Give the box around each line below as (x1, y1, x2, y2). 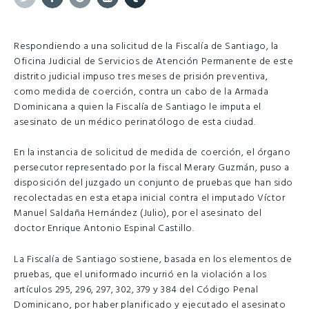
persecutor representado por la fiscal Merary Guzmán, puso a (14, 160, 290, 177)
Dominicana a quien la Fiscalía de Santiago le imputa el (14, 99, 261, 115)
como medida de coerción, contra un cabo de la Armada (14, 83, 269, 100)
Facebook (52, 12, 104, 24)
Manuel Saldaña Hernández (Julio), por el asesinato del (14, 206, 262, 222)
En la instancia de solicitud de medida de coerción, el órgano (14, 145, 291, 161)
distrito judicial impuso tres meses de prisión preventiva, (14, 68, 268, 85)
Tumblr (134, 12, 171, 24)
